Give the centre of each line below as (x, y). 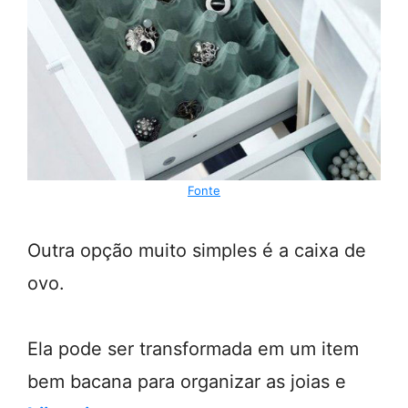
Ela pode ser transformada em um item (193, 349)
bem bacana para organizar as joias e (187, 382)
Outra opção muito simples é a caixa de (197, 250)
